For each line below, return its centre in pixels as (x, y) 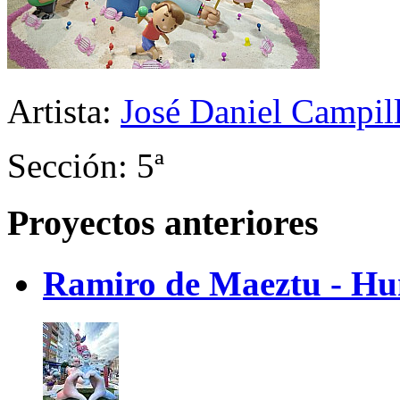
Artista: (64, 111)
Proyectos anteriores (163, 223)
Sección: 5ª (86, 165)
